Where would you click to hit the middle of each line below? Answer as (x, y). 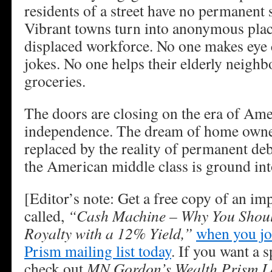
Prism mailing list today (98, 251)
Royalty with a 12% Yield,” (108, 233)
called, (46, 216)
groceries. (55, 81)
